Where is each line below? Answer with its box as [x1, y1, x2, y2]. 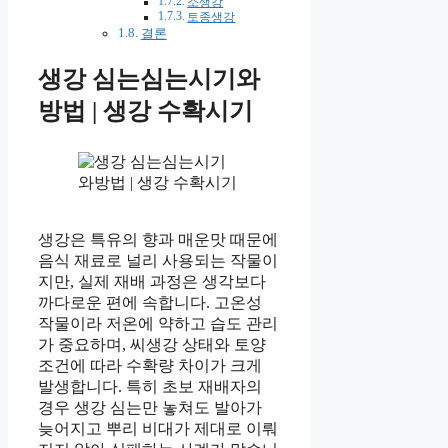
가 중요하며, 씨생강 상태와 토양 [38, 336, 266, 354]
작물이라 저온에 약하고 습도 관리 [38, 315, 278, 333]
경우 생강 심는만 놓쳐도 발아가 [38, 399, 262, 417]
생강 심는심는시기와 [38, 66, 260, 93]
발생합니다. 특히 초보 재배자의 [38, 378, 262, 396]
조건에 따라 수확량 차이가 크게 [38, 357, 262, 375]
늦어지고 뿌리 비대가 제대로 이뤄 [38, 420, 278, 438]
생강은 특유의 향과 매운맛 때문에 [38, 231, 278, 249]
